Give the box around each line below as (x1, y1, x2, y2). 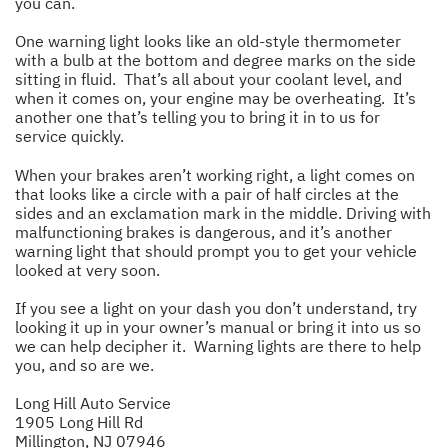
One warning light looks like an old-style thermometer (15, 31, 401, 52)
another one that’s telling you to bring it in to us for (15, 107, 380, 128)
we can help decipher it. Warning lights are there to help (15, 335, 421, 356)
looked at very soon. (15, 259, 160, 280)
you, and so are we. (15, 354, 154, 375)
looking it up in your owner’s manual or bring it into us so (15, 316, 421, 337)
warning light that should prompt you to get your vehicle (15, 240, 417, 261)
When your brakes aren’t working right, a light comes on (15, 164, 415, 185)
